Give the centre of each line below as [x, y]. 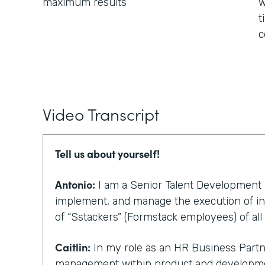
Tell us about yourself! [109, 153]
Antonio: [75, 184]
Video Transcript [101, 114]
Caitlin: [73, 247]
